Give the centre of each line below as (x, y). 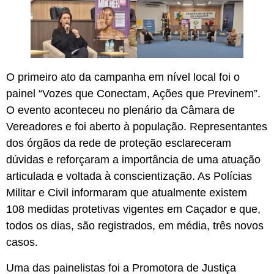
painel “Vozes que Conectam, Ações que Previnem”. (133, 94)
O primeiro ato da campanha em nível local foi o (123, 77)
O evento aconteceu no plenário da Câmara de (120, 110)
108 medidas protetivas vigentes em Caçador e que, (133, 209)
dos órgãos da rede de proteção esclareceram (119, 143)
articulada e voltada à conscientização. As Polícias (129, 176)
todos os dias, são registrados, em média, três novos (135, 226)
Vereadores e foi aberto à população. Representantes (137, 127)
